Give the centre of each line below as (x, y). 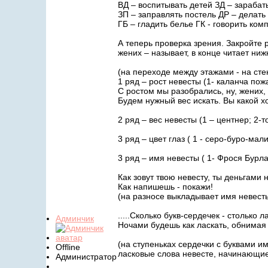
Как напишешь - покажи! (165, 187)
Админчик (75, 218)
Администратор (86, 257)
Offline (68, 247)
